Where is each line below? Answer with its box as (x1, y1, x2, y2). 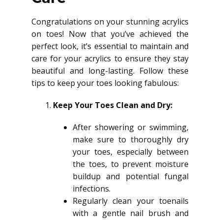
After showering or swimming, (73, 122, 189, 133)
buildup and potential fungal (73, 171, 189, 182)
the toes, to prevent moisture (73, 159, 189, 169)
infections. (73, 183, 110, 194)
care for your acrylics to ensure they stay (31, 53, 189, 64)
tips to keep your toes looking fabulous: (31, 78, 179, 88)
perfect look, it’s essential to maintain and (31, 41, 189, 52)
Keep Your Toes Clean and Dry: (53, 100, 172, 110)
